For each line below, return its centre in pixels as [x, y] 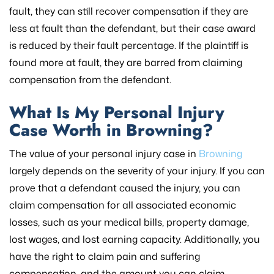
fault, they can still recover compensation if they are [129, 11]
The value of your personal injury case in [104, 153]
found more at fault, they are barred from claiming [126, 62]
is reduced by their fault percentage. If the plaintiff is [129, 45]
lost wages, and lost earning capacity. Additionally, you [135, 239]
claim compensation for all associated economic [123, 205]
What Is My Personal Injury [117, 112]
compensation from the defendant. [90, 79]
